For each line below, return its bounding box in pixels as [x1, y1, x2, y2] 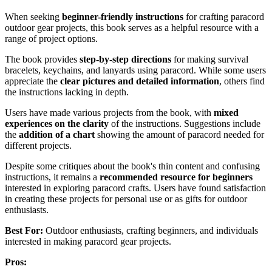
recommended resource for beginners [100, 171, 253, 182]
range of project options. [5, 33, 98, 44]
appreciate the [5, 75, 60, 86]
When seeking [5, 11, 62, 22]
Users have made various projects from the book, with [5, 107, 214, 118]
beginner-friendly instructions [62, 11, 183, 22]
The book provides [5, 53, 80, 64]
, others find [219, 75, 265, 86]
